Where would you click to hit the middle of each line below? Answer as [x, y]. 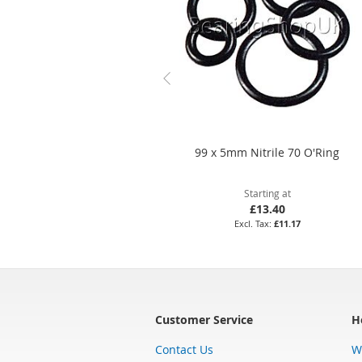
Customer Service [204, 319]
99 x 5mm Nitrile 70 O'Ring [267, 152]
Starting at [267, 193]
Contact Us [184, 349]
